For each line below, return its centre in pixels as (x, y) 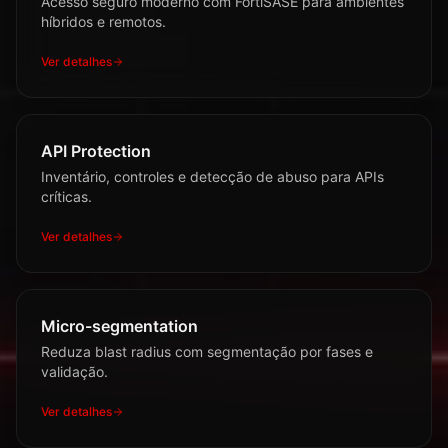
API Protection (96, 151)
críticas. (66, 196)
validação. (74, 371)
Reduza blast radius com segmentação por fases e (207, 351)
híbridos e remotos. (103, 21)
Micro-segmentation (119, 326)
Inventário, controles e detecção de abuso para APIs (212, 176)
